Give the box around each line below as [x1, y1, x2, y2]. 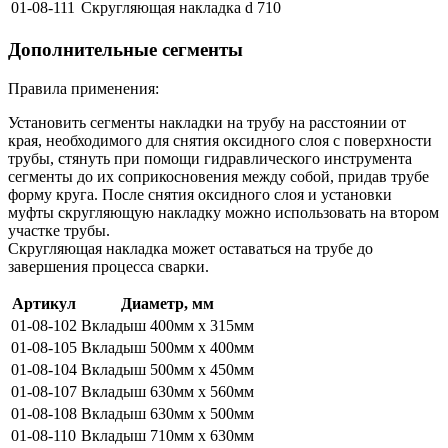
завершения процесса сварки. [8, 257, 209, 275]
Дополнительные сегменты [8, 39, 243, 61]
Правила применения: [8, 79, 159, 97]
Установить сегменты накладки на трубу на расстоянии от [8, 113, 406, 131]
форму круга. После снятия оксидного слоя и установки [8, 185, 392, 203]
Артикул [12, 294, 76, 312]
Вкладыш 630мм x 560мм [81, 382, 254, 400]
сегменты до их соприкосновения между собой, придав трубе [8, 167, 429, 185]
